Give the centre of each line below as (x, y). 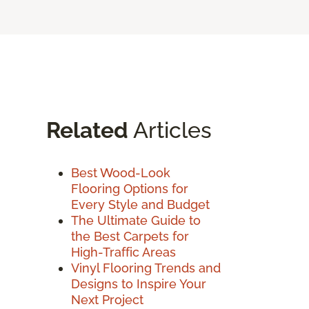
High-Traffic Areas (123, 252)
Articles (170, 130)
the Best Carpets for (130, 236)
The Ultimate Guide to (136, 220)
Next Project (107, 299)
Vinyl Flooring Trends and (146, 268)
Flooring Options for (130, 188)
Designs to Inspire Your (139, 283)
